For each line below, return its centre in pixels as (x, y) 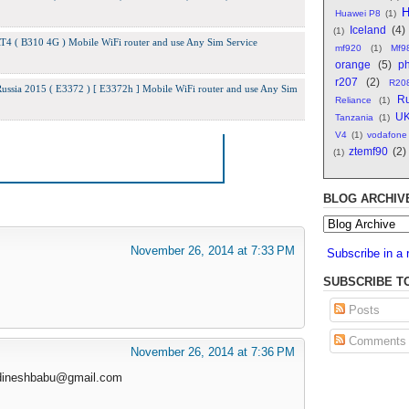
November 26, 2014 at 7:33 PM (213, 250)
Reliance (353, 100)
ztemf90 (368, 151)
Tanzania (354, 117)
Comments (375, 341)
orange (353, 64)
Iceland (368, 29)
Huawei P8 (358, 13)
